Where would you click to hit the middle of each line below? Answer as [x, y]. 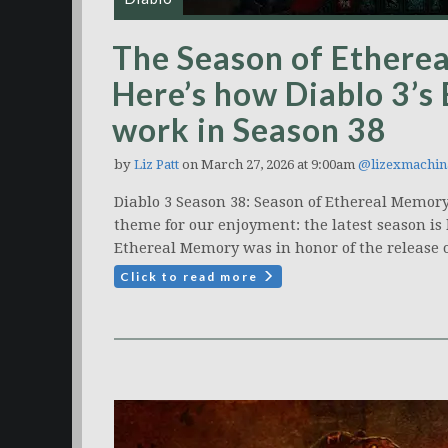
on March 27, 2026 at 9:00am [268, 164]
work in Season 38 [249, 129]
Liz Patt [156, 164]
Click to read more [191, 276]
